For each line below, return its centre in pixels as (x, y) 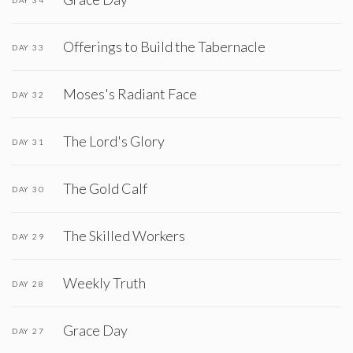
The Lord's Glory (114, 141)
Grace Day (95, 330)
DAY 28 (28, 283)
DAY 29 (28, 236)
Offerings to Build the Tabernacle (164, 46)
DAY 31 (28, 141)
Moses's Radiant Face (130, 94)
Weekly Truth (104, 283)
